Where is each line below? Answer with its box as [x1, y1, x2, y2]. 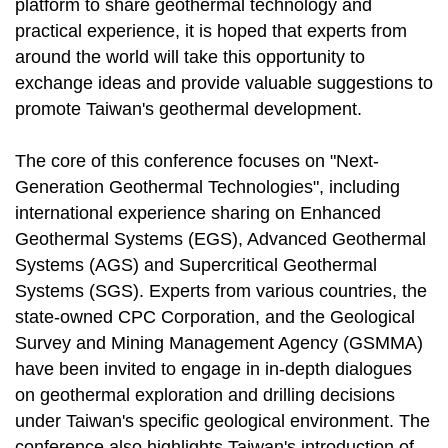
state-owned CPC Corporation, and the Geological [15, 307, 415, 328]
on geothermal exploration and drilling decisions [15, 385, 395, 406]
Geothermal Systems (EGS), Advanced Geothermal [15, 229, 426, 250]
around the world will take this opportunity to [15, 47, 365, 68]
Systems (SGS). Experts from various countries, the [15, 281, 427, 302]
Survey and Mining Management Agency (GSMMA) [15, 333, 423, 354]
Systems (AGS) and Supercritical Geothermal [15, 255, 377, 276]
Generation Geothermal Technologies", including [15, 177, 400, 198]
